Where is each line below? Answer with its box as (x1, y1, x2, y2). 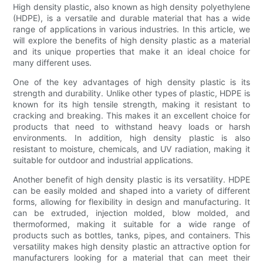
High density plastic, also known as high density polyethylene (13, 1, 250, 12)
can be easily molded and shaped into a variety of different (13, 185, 250, 195)
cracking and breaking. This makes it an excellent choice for (13, 110, 250, 120)
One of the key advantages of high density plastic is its (13, 76, 250, 87)
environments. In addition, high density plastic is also (13, 132, 250, 143)
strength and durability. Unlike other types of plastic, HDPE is (13, 87, 250, 98)
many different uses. (13, 57, 92, 68)
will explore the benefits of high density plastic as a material (13, 35, 250, 45)
